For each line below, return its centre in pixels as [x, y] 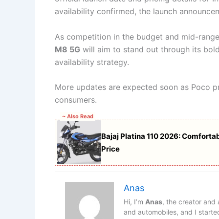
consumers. [76, 100]
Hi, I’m [134, 202]
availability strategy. [92, 62]
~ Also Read [78, 116]
